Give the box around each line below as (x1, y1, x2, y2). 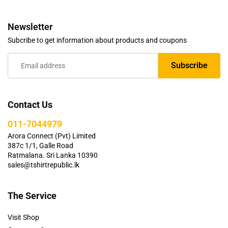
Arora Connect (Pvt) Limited (8, 131, 96, 140)
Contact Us (8, 99, 52, 110)
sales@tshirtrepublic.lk (8, 160, 79, 169)
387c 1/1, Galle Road (8, 141, 73, 150)
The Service (8, 190, 56, 201)
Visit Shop (8, 213, 39, 221)
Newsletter (8, 21, 52, 32)
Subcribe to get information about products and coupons (8, 36, 187, 44)
